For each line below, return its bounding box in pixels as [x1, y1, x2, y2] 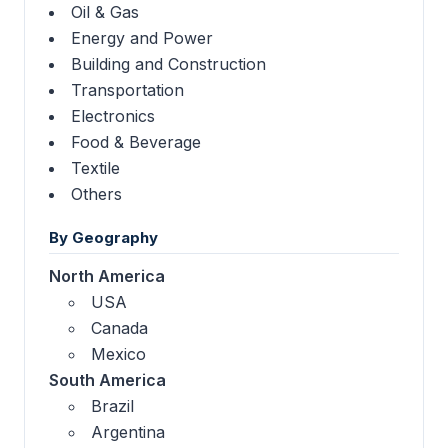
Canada [91, 318, 148, 339]
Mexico [91, 344, 146, 365]
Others [71, 184, 122, 205]
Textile [71, 158, 120, 179]
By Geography [49, 228, 158, 248]
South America [49, 370, 166, 391]
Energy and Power [71, 28, 213, 49]
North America [49, 266, 165, 287]
